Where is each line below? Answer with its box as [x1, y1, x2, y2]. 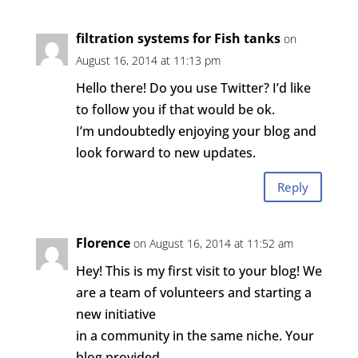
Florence [75, 234, 130, 252]
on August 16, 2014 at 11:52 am [133, 236, 293, 251]
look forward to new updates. [75, 144, 256, 161]
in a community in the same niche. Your [75, 327, 314, 344]
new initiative [75, 305, 156, 323]
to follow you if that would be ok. [75, 101, 275, 118]
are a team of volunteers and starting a [75, 284, 312, 301]
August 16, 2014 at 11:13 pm [75, 53, 221, 68]
